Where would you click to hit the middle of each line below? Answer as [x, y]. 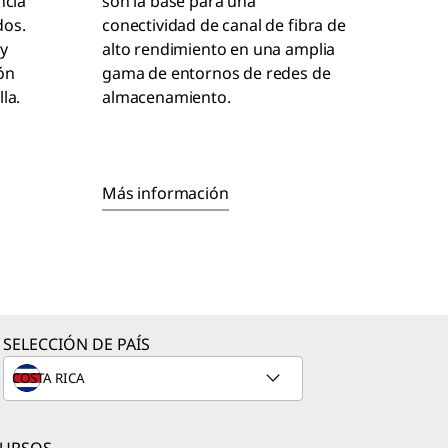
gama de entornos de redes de [216, 73]
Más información [165, 193]
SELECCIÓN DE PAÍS [76, 344]
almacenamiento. [166, 97]
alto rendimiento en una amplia [219, 49]
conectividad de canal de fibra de [224, 25]
